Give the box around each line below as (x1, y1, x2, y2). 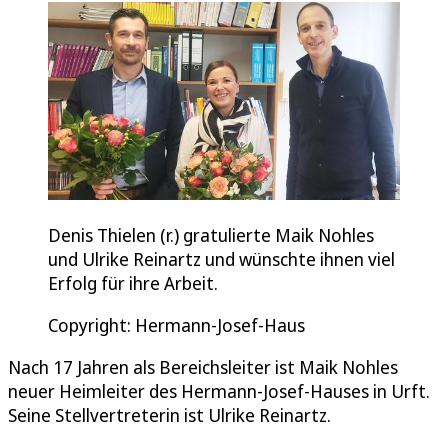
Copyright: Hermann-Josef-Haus (48, 312, 305, 337)
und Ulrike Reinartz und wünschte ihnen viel (48, 246, 395, 271)
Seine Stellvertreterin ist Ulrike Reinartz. (8, 402, 331, 427)
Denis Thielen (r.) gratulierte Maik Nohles (48, 222, 374, 247)
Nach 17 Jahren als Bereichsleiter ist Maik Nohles (8, 354, 398, 379)
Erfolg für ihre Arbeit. (48, 270, 218, 295)
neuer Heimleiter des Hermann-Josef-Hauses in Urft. (8, 378, 430, 403)
